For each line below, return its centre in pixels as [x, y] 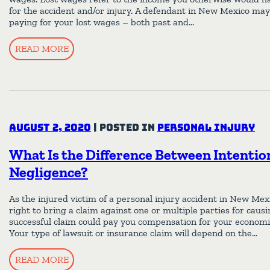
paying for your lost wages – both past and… [102, 22]
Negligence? [49, 172]
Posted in [128, 128]
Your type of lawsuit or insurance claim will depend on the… [133, 233]
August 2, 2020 [50, 128]
